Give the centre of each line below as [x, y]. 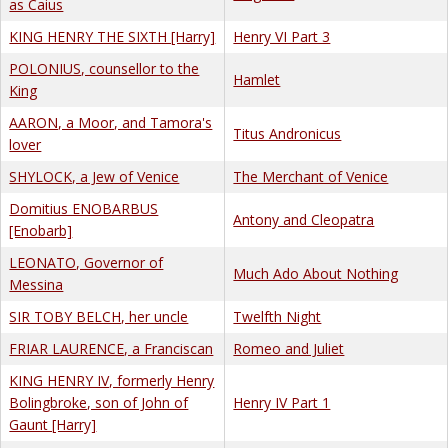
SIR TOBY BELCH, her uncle [99, 316]
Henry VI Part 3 [282, 36]
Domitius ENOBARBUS [84, 208]
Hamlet [257, 79]
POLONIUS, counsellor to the [104, 68]
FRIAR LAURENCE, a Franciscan [111, 348]
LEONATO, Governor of [86, 262]
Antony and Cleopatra [304, 219]
